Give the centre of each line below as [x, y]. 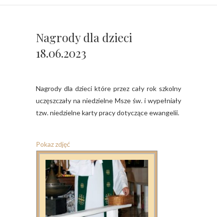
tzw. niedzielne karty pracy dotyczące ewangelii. [108, 112]
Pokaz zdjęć [53, 144]
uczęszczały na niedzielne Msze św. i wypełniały [108, 100]
